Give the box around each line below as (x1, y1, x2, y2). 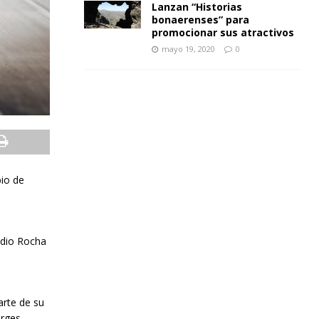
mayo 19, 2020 (161, 43, 215, 54)
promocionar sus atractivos (151, 26, 294, 39)
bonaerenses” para (151, 13, 249, 26)
